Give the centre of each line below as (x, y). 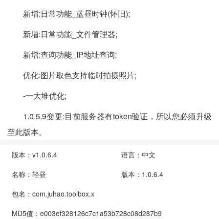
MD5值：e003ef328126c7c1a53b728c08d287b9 (87, 213)
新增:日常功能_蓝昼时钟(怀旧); (77, 13)
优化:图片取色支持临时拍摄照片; (80, 75)
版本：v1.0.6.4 (34, 154)
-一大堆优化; (45, 96)
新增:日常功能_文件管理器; (70, 34)
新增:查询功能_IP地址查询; (70, 55)
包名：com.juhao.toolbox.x (53, 194)
